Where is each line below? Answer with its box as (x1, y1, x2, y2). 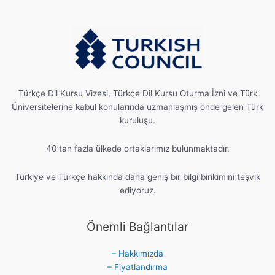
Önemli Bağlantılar (87, 219, 188, 234)
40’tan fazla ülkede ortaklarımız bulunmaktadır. (45, 144, 230, 154)
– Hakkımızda (112, 249, 163, 259)
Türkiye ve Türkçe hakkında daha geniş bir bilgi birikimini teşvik (15, 172, 260, 182)
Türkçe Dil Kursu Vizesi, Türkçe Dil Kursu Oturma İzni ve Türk (18, 88, 257, 99)
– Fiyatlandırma (107, 262, 168, 273)
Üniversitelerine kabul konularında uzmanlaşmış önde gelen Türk (12, 102, 263, 112)
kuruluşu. (120, 115, 155, 126)
